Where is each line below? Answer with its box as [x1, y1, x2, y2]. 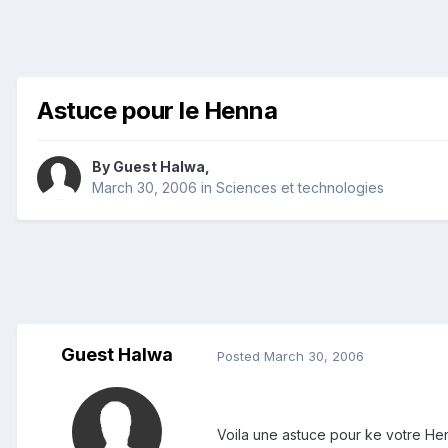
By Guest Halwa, [92, 158, 210, 176]
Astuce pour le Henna [37, 96, 278, 126]
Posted [217, 347, 264, 364]
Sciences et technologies [216, 179, 384, 197]
